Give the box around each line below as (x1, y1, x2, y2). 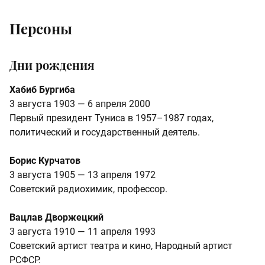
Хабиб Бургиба (9, 83, 75, 95)
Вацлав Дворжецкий (9, 211, 104, 223)
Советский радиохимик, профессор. (9, 183, 167, 195)
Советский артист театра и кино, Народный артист (9, 240, 232, 251)
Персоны (9, 18, 72, 38)
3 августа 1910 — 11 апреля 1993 (9, 225, 156, 237)
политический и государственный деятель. (9, 126, 200, 138)
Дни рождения (9, 56, 95, 73)
